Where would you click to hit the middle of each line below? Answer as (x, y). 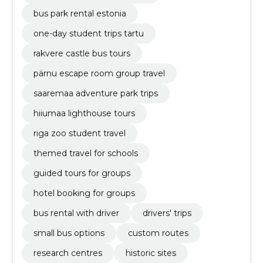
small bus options (69, 233)
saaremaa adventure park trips (95, 93)
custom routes (158, 233)
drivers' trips (167, 213)
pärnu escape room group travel (99, 73)
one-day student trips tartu (88, 33)
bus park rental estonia (80, 13)
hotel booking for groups (84, 193)
